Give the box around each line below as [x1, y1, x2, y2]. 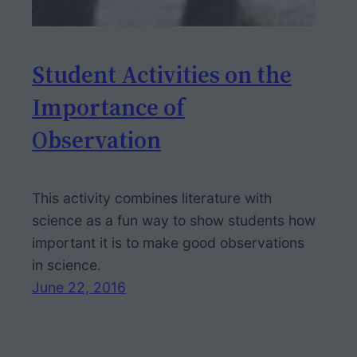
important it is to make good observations [32, 234, 304, 252]
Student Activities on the [32, 57, 292, 91]
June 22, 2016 [32, 279, 126, 296]
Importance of [32, 90, 185, 124]
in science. [32, 257, 101, 274]
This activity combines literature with [32, 190, 272, 207]
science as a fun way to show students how [32, 212, 316, 229]
